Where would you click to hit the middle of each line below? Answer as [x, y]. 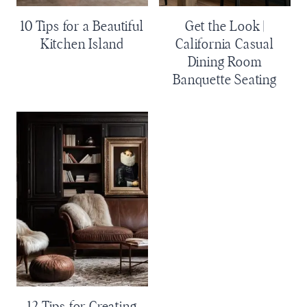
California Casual [225, 44]
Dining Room [225, 62]
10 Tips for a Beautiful [82, 26]
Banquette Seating [225, 80]
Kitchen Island [82, 44]
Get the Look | [225, 26]
